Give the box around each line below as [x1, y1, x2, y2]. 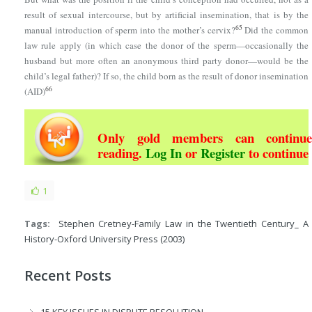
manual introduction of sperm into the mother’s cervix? [24, 23, 235, 36]
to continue [245, 143, 309, 162]
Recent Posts [24, 265, 111, 285]
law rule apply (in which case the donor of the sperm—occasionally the [24, 38, 309, 52]
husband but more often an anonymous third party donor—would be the [24, 54, 309, 67]
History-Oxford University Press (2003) [24, 232, 185, 245]
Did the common [242, 23, 309, 36]
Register [201, 143, 245, 162]
